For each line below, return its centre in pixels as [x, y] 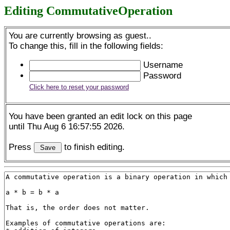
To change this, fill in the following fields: [86, 46]
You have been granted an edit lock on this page [100, 117]
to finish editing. [93, 147]
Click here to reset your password [79, 87]
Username [162, 65]
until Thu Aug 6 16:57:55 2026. [67, 127]
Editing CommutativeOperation [88, 11]
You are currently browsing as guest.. [80, 36]
